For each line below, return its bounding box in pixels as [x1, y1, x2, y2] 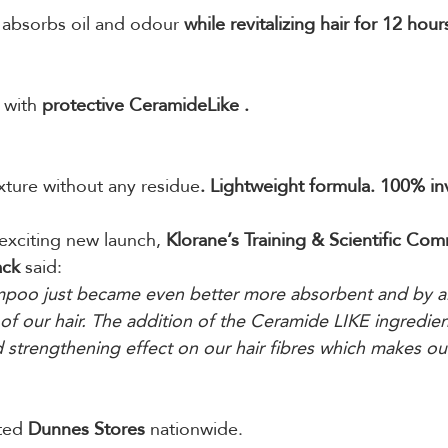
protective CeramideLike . [42, 87, 249, 121]
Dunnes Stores [28, 411, 145, 445]
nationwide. [145, 411, 243, 445]
